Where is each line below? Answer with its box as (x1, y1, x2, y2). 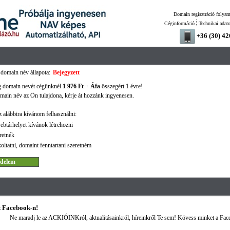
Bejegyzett (52, 69, 80, 76)
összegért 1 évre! (100, 83, 143, 90)
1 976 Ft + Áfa (62, 83, 100, 90)
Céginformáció (164, 21, 195, 26)
